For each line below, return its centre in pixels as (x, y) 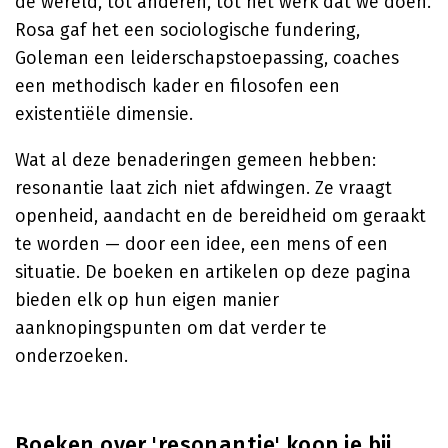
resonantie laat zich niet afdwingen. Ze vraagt (203, 188)
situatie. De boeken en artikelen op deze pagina (213, 272)
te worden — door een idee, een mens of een (201, 244)
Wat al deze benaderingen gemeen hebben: (195, 160)
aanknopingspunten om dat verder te (171, 328)
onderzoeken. (71, 356)
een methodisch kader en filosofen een (177, 86)
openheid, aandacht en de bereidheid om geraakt (220, 216)
